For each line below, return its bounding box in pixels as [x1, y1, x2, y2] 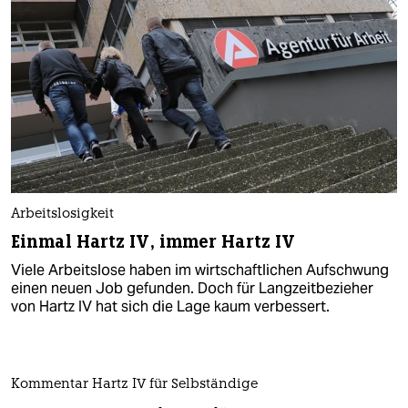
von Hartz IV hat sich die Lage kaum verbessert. [11, 296, 330, 316]
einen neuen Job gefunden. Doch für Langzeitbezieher [11, 278, 373, 298]
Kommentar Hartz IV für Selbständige [11, 377, 258, 392]
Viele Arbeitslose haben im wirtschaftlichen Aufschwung [11, 260, 389, 280]
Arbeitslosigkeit [11, 207, 114, 221]
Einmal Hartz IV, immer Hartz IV [11, 229, 296, 253]
